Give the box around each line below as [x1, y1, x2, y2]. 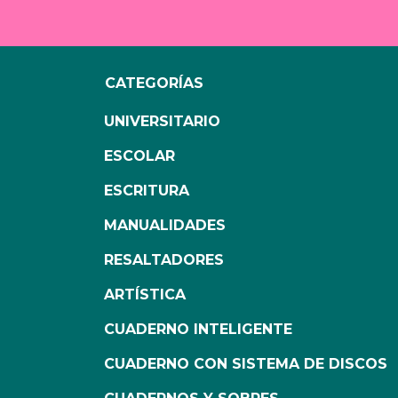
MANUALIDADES [104, 217, 226, 235]
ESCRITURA [104, 182, 189, 200]
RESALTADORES [104, 251, 224, 269]
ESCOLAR [104, 147, 175, 165]
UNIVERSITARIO [104, 113, 220, 131]
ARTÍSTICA [104, 286, 186, 304]
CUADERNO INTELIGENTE [104, 321, 292, 338]
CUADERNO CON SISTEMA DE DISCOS [104, 355, 387, 373]
